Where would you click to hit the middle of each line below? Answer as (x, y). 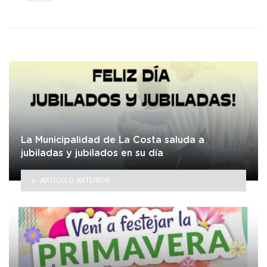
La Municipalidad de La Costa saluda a (113, 140)
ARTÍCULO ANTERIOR (75, 180)
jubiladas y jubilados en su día (92, 153)
